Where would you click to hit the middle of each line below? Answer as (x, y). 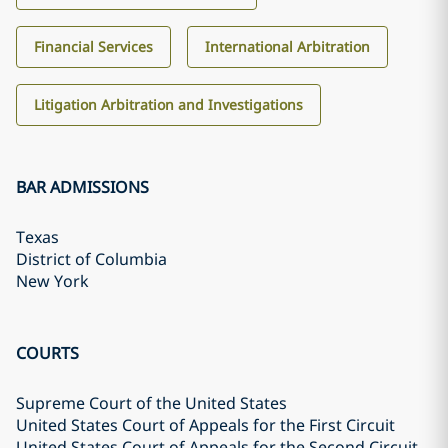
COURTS (47, 353)
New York (52, 281)
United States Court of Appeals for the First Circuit (205, 425)
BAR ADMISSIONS (82, 187)
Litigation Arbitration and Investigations (168, 104)
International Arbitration (287, 46)
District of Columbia (91, 259)
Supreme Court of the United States (151, 403)
